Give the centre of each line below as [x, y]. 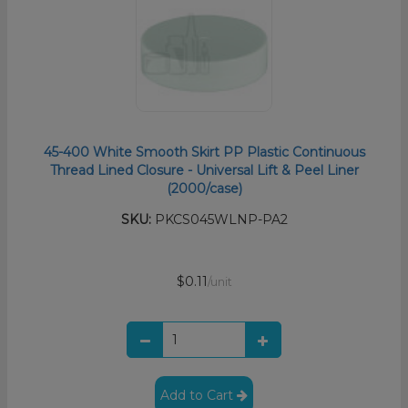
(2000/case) [204, 188]
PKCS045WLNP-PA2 [219, 219]
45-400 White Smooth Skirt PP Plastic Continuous [204, 152]
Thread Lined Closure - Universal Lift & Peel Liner [204, 170]
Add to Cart [199, 395]
